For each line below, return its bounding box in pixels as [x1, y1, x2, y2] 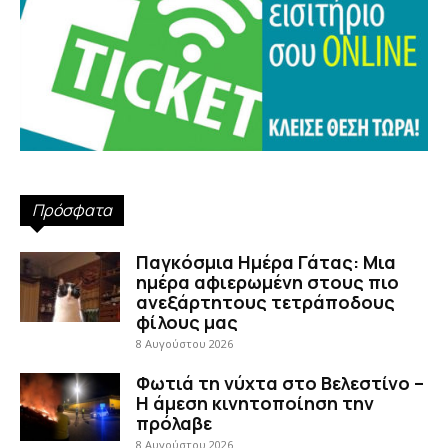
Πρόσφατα [32, 198, 112, 221]
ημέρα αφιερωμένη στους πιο [136, 269, 399, 294]
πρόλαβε [136, 410, 212, 435]
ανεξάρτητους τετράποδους [136, 289, 395, 314]
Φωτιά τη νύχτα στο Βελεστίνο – [136, 370, 424, 395]
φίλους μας [136, 309, 238, 334]
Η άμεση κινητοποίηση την [136, 390, 374, 415]
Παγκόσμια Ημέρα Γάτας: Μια [136, 249, 396, 274]
